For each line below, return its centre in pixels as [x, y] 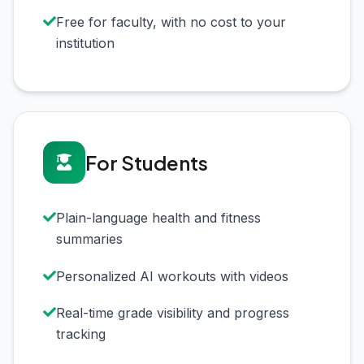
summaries [89, 239]
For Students [147, 162]
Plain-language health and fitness [158, 218]
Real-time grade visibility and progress [173, 312]
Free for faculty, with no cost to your [171, 22]
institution [85, 43]
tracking [81, 334]
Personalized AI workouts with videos [172, 276]
